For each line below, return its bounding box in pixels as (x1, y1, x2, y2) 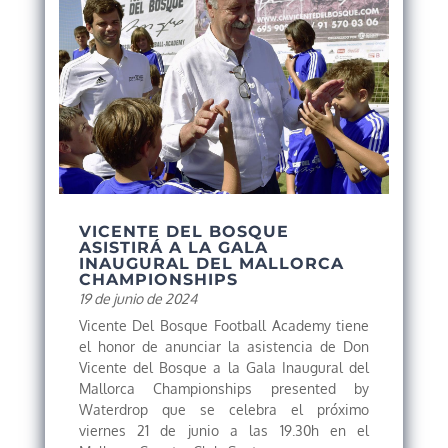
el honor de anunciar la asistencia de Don (78, 338, 370, 355)
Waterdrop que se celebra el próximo (78, 401, 370, 418)
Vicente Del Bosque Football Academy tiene (78, 317, 370, 334)
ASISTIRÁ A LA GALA (78, 238, 268, 257)
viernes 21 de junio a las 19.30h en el (78, 422, 370, 439)
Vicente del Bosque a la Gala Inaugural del (78, 359, 370, 376)
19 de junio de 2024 (78, 290, 197, 307)
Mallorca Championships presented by (78, 380, 370, 397)
